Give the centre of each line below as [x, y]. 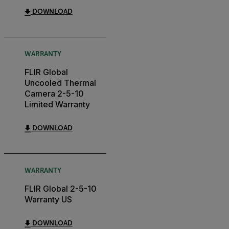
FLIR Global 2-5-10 [61, 189]
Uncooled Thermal [60, 83]
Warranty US [48, 200]
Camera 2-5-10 [54, 94]
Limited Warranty [57, 105]
